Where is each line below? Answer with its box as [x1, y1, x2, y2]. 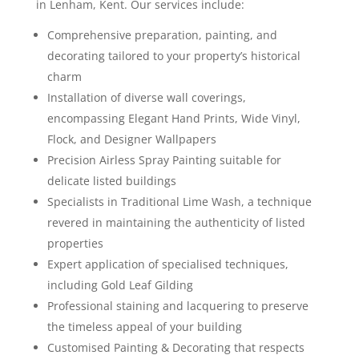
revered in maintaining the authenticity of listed [46, 215, 305, 230]
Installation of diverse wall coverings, [46, 90, 246, 105]
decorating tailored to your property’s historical [46, 48, 301, 63]
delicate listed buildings [46, 173, 176, 188]
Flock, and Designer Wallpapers [46, 131, 216, 147]
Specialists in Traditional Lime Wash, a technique [46, 194, 312, 209]
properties [46, 236, 103, 251]
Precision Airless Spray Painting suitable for [46, 152, 281, 167]
